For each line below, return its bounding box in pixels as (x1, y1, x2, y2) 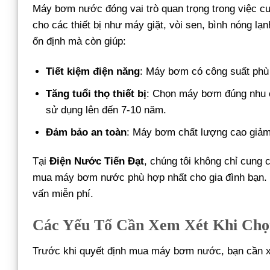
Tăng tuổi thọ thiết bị (46, 87, 147, 99)
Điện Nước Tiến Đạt (49, 155, 144, 167)
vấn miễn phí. (33, 187, 93, 199)
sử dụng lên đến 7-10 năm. (46, 104, 167, 116)
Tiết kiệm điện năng (46, 65, 140, 77)
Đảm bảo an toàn (46, 126, 127, 138)
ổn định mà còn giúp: (33, 36, 126, 48)
